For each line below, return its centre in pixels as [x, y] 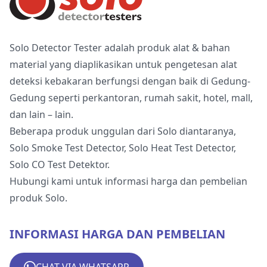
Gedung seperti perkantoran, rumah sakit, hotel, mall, [131, 98]
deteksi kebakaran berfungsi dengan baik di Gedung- [130, 81]
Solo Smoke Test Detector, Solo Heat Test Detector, [123, 148]
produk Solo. [38, 198]
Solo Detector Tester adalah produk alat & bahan [120, 48]
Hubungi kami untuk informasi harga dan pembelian [128, 181]
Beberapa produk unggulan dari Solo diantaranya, [123, 131]
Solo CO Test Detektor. [60, 164]
